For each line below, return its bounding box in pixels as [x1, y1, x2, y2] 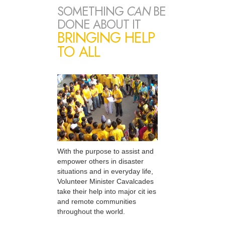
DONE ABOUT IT [57, 15, 141, 33]
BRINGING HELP [57, 27, 155, 48]
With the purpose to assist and [57, 147, 154, 155]
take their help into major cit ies [57, 187, 156, 195]
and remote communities [57, 197, 136, 205]
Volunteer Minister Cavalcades [57, 177, 154, 185]
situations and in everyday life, [57, 167, 153, 175]
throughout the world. [57, 207, 125, 215]
